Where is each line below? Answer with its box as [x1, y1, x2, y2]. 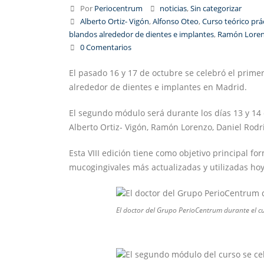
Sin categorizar [190, 4, 242, 14]
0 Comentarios [80, 42, 131, 52]
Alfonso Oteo [152, 16, 199, 27]
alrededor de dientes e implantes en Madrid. [69, 81, 247, 93]
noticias [160, 4, 187, 14]
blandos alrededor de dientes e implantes [69, 29, 214, 39]
